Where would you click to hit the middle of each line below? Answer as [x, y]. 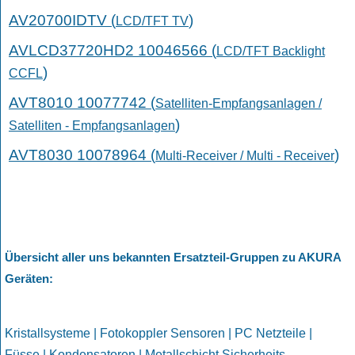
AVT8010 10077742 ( [82, 103]
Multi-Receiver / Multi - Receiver [245, 156]
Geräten [27, 279]
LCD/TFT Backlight [271, 52]
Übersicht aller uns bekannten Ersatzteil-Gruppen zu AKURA [173, 258]
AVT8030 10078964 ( [82, 155]
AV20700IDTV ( [62, 21]
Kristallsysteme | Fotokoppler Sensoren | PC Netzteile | [158, 334]
